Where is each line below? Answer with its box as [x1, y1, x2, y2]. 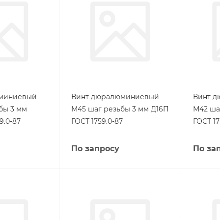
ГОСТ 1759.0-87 [71, 116, 123, 126]
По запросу [71, 143, 119, 153]
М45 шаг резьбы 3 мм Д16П [71, 104, 169, 113]
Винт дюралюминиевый [71, 92, 159, 101]
